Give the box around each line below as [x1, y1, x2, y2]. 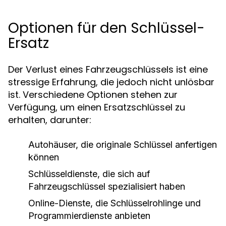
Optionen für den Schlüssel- [8, 18, 205, 38]
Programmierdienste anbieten [28, 210, 150, 221]
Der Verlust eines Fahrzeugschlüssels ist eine [8, 63, 208, 76]
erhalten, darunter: [8, 114, 91, 126]
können [28, 152, 59, 162]
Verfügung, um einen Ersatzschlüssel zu [8, 101, 185, 114]
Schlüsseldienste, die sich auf [28, 168, 150, 179]
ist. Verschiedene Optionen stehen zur [8, 88, 178, 101]
